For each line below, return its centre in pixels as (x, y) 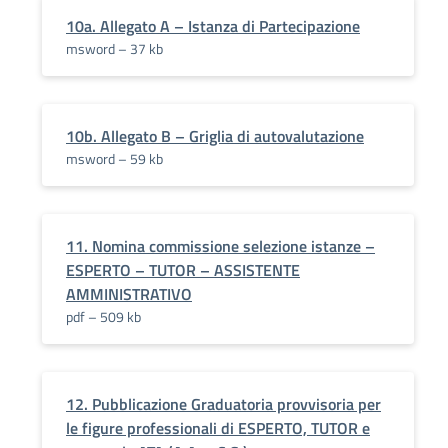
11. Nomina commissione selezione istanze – (220, 246)
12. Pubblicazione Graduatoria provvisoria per (223, 404)
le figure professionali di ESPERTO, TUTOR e (218, 428)
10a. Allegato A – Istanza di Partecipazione (213, 26)
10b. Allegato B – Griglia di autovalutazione (215, 136)
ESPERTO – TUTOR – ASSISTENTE (183, 270)
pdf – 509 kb (103, 316)
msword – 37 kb (114, 48)
